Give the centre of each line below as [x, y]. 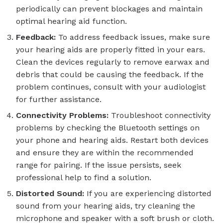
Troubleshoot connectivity [160, 115]
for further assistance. [59, 100]
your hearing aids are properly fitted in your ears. [111, 50]
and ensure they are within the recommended [105, 153]
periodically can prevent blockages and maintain [109, 8]
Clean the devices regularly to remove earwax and [113, 62]
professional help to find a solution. [84, 178]
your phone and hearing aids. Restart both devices [112, 140]
